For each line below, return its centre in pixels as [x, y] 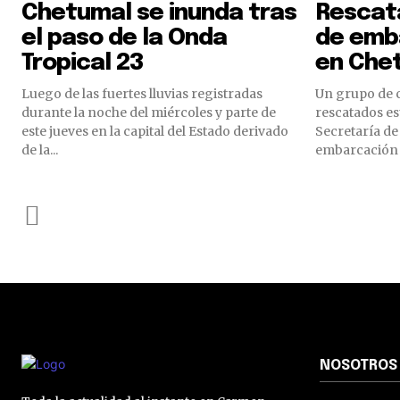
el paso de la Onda [124, 38]
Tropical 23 [83, 63]
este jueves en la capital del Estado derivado [155, 132]
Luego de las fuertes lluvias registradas [142, 94]
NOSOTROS [358, 366]
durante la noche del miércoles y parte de [149, 113]
